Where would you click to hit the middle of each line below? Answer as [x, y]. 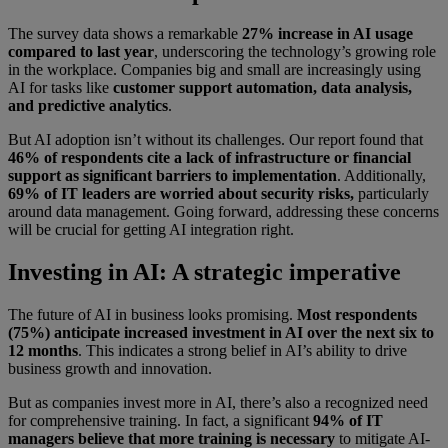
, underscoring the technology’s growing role [295, 52]
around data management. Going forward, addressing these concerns [223, 212]
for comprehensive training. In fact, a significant [160, 421]
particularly [391, 194]
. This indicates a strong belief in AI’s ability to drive [242, 351]
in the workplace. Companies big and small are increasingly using [214, 70]
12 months [43, 351]
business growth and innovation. [112, 369]
